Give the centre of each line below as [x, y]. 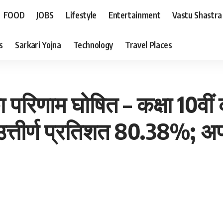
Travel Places [149, 45]
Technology [93, 45]
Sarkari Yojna [38, 45]
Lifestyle [81, 15]
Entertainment [134, 15]
